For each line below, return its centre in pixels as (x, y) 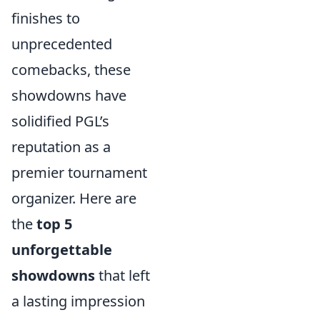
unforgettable (62, 250)
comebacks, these (71, 70)
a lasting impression (78, 301)
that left (122, 275)
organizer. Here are (74, 198)
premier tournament (79, 172)
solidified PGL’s (60, 121)
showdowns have (69, 95)
